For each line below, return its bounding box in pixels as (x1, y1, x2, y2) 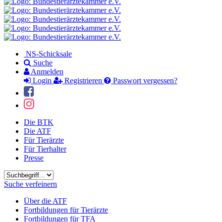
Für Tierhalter (24, 145, 66, 153)
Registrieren (62, 76, 104, 85)
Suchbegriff (3, 170, 40, 178)
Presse (24, 154, 44, 162)
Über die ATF (24, 197, 67, 205)
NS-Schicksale (24, 50, 72, 58)
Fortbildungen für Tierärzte (24, 206, 108, 214)
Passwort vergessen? (111, 76, 177, 85)
